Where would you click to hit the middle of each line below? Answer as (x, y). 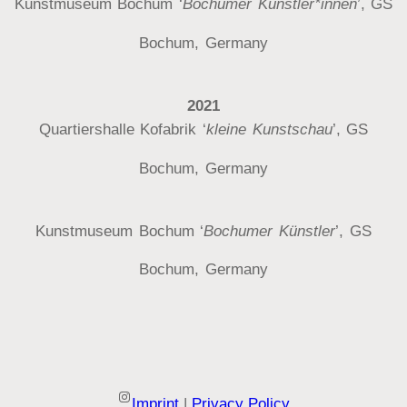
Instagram (148, 395)
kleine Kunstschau (269, 130)
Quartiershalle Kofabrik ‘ (122, 130)
